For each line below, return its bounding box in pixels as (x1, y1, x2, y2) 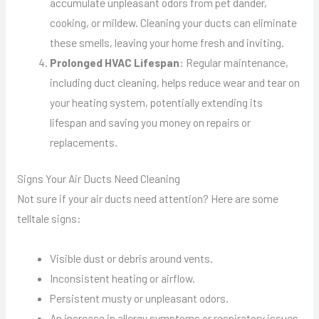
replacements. (50, 135, 118, 150)
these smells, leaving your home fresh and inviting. (50, 36, 285, 50)
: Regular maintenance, (179, 56, 289, 70)
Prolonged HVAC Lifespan (50, 56, 180, 70)
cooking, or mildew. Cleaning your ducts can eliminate (50, 16, 298, 30)
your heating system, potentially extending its (50, 95, 263, 110)
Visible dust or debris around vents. (50, 251, 214, 265)
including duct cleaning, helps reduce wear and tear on (50, 75, 300, 90)
